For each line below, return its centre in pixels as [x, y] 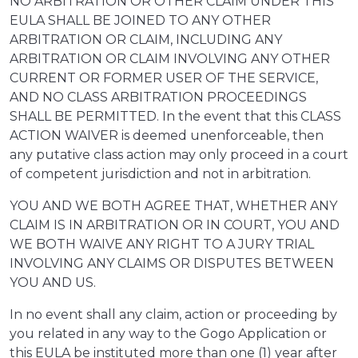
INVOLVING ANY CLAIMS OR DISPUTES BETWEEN [172, 264]
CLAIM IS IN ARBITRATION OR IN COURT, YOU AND [175, 225]
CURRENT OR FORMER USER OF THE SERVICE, [164, 78]
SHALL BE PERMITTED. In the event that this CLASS [175, 117]
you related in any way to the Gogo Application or [168, 334]
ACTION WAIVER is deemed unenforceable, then [167, 136]
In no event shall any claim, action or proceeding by [173, 315]
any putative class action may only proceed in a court [179, 155]
